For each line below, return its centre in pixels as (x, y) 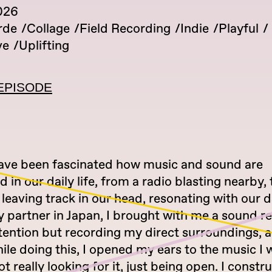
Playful (239, 29)
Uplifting (44, 46)
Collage (48, 29)
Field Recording (125, 29)
